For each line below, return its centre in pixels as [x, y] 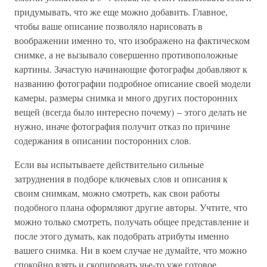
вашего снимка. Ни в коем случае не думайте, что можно [131, 250]
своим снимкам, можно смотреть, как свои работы [117, 193]
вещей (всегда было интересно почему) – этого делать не [131, 111]
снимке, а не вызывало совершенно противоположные [126, 54]
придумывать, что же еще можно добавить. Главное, [121, 11]
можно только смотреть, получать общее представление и [132, 221]
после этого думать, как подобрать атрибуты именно [122, 235]
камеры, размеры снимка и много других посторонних [126, 97]
